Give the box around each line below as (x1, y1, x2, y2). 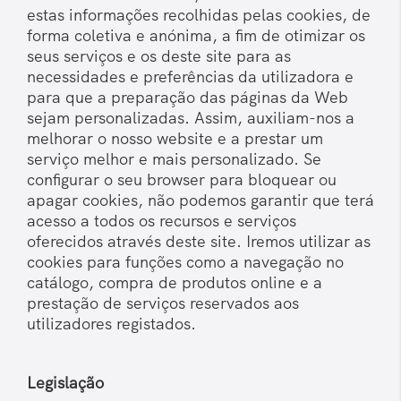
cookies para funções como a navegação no (27, 252, 344, 273)
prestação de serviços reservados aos (27, 293, 299, 314)
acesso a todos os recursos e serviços (27, 210, 296, 232)
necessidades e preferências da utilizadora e (27, 66, 354, 88)
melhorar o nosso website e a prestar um (27, 128, 323, 149)
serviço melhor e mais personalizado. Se (27, 149, 321, 170)
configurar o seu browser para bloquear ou (27, 169, 337, 191)
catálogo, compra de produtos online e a (27, 272, 322, 294)
